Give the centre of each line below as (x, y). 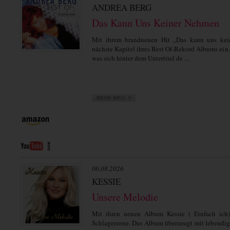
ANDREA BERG (122, 7)
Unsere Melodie (125, 197)
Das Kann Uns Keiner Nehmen (156, 23)
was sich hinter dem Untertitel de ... (140, 58)
